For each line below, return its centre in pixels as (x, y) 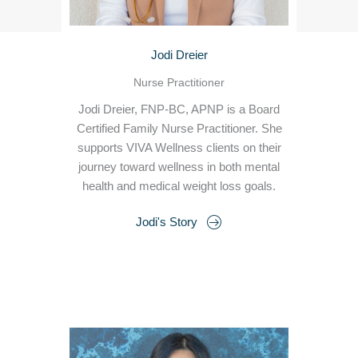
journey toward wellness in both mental (179, 167)
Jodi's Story (167, 223)
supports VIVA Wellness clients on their (179, 147)
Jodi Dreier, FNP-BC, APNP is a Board (179, 109)
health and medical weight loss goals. (179, 186)
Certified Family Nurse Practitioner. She (179, 128)
